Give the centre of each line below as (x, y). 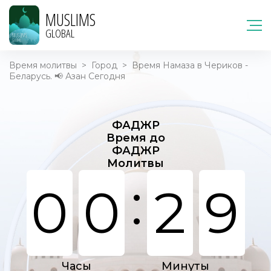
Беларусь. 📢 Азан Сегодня (67, 76)
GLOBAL (60, 33)
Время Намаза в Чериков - (190, 65)
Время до (135, 138)
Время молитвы (43, 65)
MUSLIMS (70, 19)
